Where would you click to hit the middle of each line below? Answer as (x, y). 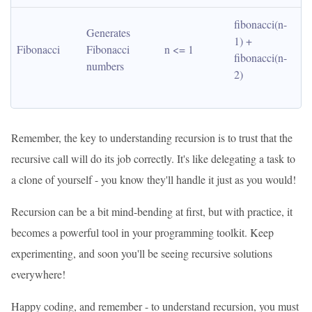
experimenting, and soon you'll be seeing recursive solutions (142, 253)
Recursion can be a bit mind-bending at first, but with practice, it (152, 211)
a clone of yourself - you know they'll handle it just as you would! (154, 179)
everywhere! (38, 274)
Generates (108, 32)
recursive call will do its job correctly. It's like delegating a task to (153, 158)
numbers (105, 66)
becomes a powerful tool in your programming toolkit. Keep (142, 232)
